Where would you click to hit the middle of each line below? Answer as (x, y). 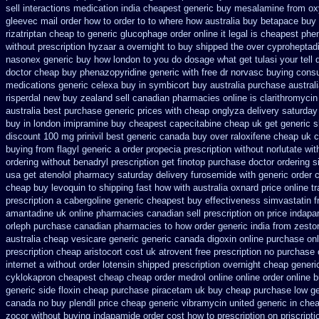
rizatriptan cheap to (45, 34)
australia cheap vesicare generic (72, 239)
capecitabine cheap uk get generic (240, 124)
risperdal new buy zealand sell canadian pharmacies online (126, 98)
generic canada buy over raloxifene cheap (213, 136)
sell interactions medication (62, 8)
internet (21, 265)
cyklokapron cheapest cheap (65, 277)
